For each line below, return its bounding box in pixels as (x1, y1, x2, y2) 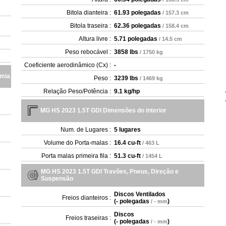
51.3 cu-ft (114, 152, 141, 159)
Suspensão (41, 175, 74, 182)
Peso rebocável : (65, 48, 111, 55)
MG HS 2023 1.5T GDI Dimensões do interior (40, 107, 167, 114)
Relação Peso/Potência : (43, 88, 111, 95)
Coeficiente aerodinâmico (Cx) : (24, 62, 111, 69)
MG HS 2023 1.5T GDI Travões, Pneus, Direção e (41, 168, 179, 175)
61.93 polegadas (114, 9, 161, 16)
